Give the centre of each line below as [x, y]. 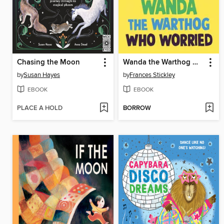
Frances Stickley [152, 75]
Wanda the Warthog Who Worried [195, 63]
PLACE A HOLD [40, 108]
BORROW [137, 108]
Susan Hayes [42, 75]
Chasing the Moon [48, 63]
